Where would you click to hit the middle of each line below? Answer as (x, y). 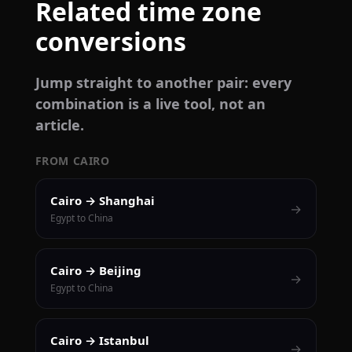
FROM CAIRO (72, 161)
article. (59, 125)
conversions (110, 42)
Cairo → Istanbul (99, 341)
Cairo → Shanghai (102, 201)
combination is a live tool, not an (150, 104)
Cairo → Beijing (95, 271)
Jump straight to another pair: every (163, 83)
